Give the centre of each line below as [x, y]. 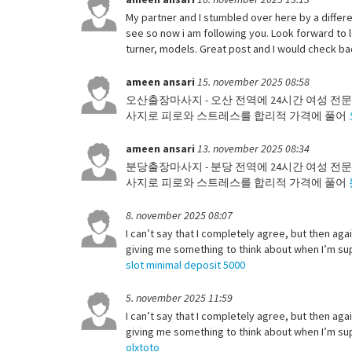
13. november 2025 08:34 [253, 148]
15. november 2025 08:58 [253, 81]
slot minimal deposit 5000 [185, 264]
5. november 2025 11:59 [179, 297]
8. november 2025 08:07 [179, 215]
